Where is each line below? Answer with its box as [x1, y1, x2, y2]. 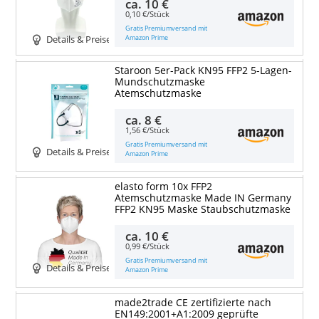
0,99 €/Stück [125, 241, 170, 252]
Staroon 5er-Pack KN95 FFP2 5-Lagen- [114, 63, 292, 77]
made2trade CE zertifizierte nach [114, 296, 271, 309]
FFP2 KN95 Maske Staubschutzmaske [114, 202, 291, 216]
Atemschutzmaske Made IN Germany [114, 191, 291, 204]
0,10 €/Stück [125, 9, 170, 19]
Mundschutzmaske [114, 75, 205, 88]
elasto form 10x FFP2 [114, 179, 212, 193]
